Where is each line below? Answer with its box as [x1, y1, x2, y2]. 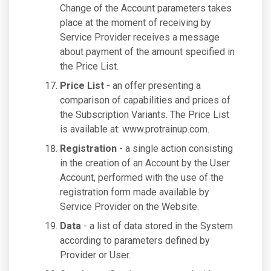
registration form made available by [60, 186, 209, 198]
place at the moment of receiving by [60, 17, 211, 28]
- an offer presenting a [104, 80, 201, 91]
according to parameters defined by [60, 235, 210, 246]
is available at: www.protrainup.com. [60, 123, 209, 135]
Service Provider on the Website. [60, 201, 199, 212]
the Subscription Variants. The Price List [60, 109, 229, 120]
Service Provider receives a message [60, 31, 220, 43]
